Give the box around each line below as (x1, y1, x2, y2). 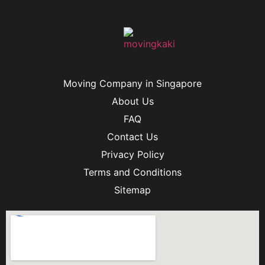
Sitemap (114, 184, 151, 196)
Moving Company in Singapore (63, 77, 202, 90)
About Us (111, 95, 154, 108)
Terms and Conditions (83, 166, 182, 179)
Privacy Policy (101, 148, 164, 161)
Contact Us (107, 131, 158, 143)
